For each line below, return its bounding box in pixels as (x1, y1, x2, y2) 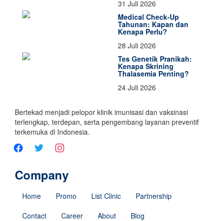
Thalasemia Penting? (118, 68, 189, 78)
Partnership (136, 190, 172, 201)
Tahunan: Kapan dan (118, 19, 188, 29)
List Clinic (91, 190, 121, 201)
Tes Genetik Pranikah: (118, 53, 192, 64)
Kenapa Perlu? (118, 26, 167, 37)
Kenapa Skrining (118, 61, 174, 71)
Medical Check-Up (118, 11, 179, 22)
